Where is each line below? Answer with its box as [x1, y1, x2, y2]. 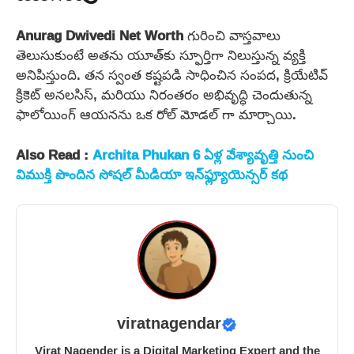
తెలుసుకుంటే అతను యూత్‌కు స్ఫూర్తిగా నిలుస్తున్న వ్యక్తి [16, 42, 306, 69]
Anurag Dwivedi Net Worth [16, 22, 183, 49]
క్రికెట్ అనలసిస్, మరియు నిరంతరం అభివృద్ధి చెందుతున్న [16, 81, 312, 108]
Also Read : [16, 141, 92, 168]
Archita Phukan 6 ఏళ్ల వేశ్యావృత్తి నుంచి [92, 141, 314, 168]
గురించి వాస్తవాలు [183, 22, 281, 49]
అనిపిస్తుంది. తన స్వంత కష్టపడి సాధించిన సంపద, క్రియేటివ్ [16, 62, 328, 88]
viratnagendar [117, 314, 221, 336]
